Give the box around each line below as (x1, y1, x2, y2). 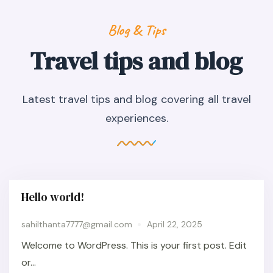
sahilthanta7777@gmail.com (21, 218, 132, 230)
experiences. (105, 110, 168, 126)
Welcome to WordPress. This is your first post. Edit (21, 238, 247, 252)
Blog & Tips (108, 20, 165, 39)
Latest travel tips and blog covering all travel (22, 91, 251, 107)
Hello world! (21, 188, 84, 205)
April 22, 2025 (147, 218, 202, 230)
